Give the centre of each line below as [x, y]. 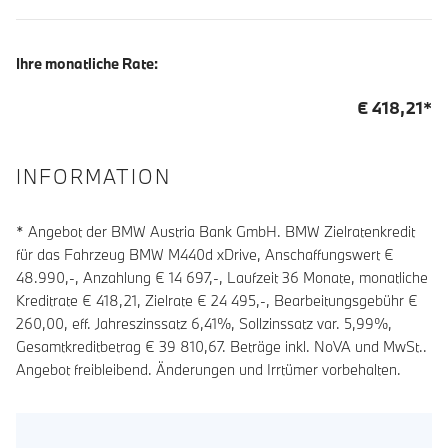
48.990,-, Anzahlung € [92, 277]
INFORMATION [93, 176]
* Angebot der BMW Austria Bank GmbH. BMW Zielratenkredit [215, 231]
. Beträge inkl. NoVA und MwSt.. [324, 346]
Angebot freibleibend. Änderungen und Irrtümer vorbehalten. [208, 369]
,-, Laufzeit [245, 277]
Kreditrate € [56, 300]
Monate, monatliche [363, 277]
